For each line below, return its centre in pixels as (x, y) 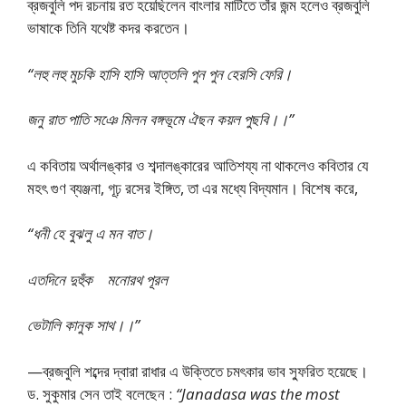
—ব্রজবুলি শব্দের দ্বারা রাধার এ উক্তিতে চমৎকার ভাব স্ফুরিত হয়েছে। (198, 371)
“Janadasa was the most (258, 393)
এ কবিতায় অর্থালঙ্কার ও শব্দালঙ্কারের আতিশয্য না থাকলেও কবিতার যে (198, 165)
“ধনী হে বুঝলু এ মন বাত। (90, 233)
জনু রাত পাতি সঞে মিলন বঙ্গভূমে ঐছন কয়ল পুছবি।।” (160, 119)
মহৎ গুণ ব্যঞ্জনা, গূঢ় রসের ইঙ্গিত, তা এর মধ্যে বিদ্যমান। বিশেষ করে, (193, 188)
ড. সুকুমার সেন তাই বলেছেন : (101, 393)
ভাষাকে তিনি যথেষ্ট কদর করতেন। (108, 28)
